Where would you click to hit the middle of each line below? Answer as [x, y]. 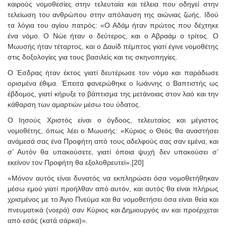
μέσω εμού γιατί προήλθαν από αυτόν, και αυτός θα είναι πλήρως [113, 188]
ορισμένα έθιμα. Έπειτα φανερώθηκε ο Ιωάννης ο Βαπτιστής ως [113, 83]
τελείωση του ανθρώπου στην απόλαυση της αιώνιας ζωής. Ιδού [113, 14]
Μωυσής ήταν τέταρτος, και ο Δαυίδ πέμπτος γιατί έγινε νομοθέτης [113, 46]
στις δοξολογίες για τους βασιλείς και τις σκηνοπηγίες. [93, 57]
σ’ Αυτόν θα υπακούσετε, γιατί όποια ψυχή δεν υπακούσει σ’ [113, 152]
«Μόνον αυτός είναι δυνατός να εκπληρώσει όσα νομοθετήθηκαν [113, 178]
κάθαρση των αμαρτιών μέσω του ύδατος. [74, 104]
